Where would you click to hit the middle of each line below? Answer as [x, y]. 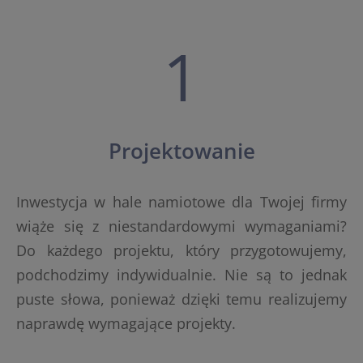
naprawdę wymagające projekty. [126, 324]
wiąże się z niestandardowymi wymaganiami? [181, 226]
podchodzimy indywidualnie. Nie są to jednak [181, 275]
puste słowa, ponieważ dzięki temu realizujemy [181, 299]
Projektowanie [181, 151]
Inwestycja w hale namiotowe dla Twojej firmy [181, 202]
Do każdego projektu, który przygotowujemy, [181, 251]
